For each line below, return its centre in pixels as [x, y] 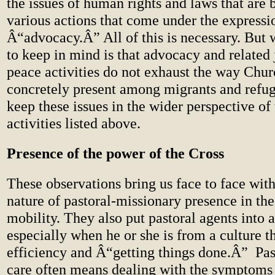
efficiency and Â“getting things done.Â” [127, 252]
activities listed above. [74, 123]
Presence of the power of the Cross [115, 153]
